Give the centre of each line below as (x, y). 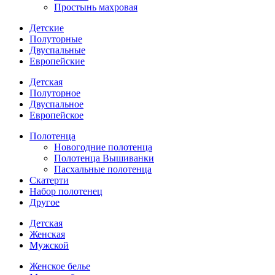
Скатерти (49, 180)
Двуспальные (57, 50)
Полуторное (55, 93)
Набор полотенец (66, 191)
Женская (47, 234)
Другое (45, 202)
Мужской (49, 245)
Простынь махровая (96, 7)
